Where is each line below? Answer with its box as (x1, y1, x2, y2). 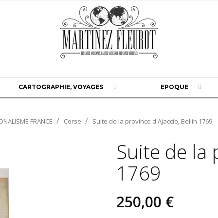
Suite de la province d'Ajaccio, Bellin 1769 (92, 116, 212, 126)
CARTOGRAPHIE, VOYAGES (18, 83, 104, 91)
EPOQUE (160, 83, 188, 91)
